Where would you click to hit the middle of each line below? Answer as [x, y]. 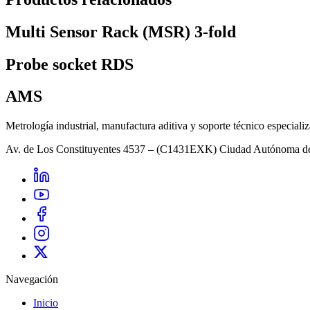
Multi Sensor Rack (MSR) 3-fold [121, 31]
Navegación [32, 280]
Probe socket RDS [70, 64]
